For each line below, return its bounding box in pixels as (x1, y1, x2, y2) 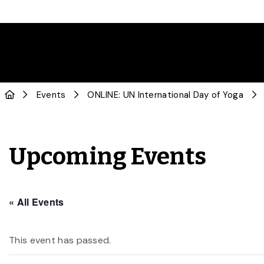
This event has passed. (9, 234, 111, 246)
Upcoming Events (9, 143, 207, 171)
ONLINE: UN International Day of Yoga (87, 89, 244, 101)
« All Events (9, 195, 64, 209)
